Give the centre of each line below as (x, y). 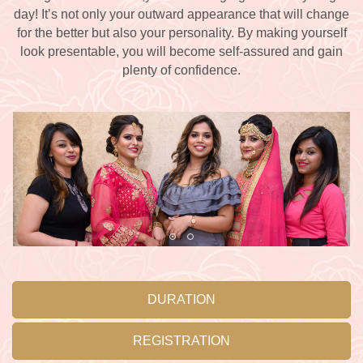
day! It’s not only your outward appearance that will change (181, 15)
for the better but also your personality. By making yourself (181, 33)
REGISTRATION (181, 341)
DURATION (181, 300)
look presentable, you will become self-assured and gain (181, 52)
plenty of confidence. (181, 70)
